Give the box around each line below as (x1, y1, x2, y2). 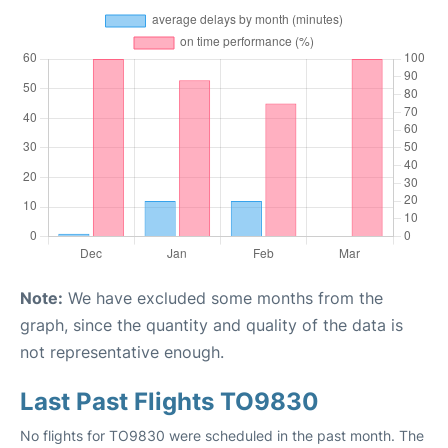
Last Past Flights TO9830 (20, 386, 319, 416)
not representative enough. (20, 341, 224, 362)
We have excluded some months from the (63, 287, 383, 308)
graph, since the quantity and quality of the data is (20, 314, 403, 335)
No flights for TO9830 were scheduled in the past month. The (20, 426, 424, 444)
